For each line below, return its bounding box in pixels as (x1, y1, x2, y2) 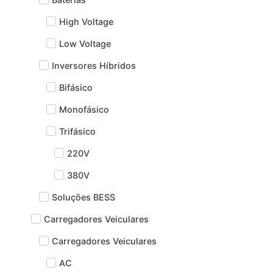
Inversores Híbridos (51, 60, 136, 71)
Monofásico (59, 104, 110, 115)
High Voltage (59, 16, 114, 27)
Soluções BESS (51, 191, 115, 202)
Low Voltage (59, 38, 112, 49)
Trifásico (59, 126, 96, 136)
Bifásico (59, 82, 93, 93)
